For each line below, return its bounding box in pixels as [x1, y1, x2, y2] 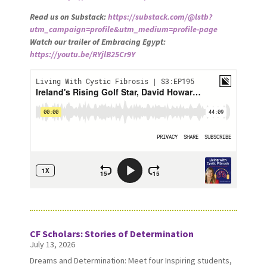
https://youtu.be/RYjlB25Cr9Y [29, 48, 135, 60]
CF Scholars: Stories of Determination [29, 227, 194, 240]
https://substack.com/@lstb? [107, 11, 212, 22]
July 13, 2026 [29, 238, 75, 250]
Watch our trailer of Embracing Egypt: [29, 36, 166, 47]
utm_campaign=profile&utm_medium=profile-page [29, 23, 218, 35]
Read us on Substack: [29, 11, 108, 22]
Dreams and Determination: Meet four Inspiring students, [29, 254, 232, 266]
